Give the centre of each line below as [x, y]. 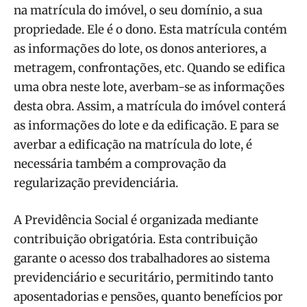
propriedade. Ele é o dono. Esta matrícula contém [150, 29]
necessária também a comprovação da [120, 163]
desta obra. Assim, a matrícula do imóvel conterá [150, 106]
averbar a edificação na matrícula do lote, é [133, 144]
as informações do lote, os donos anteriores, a [140, 48]
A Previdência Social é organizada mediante [136, 220]
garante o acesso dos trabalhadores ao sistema [142, 258]
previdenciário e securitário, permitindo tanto [144, 277]
